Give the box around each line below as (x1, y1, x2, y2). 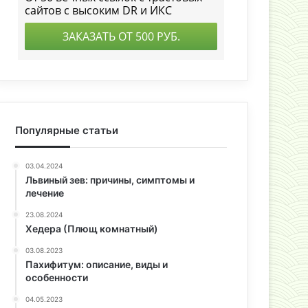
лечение (25, 187, 65, 199)
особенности (25, 272, 89, 283)
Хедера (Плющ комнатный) (25, 223, 159, 234)
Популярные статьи (15, 124, 119, 137)
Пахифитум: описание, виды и (25, 258, 168, 270)
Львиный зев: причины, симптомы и (25, 174, 195, 186)
